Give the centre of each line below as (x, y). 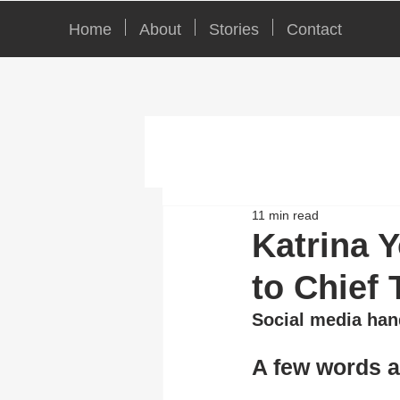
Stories (234, 29)
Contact (314, 29)
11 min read (285, 215)
